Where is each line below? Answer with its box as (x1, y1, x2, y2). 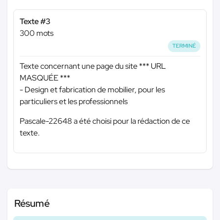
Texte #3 (20, 16, 51, 27)
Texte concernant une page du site (20, 60, 139, 71)
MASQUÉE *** (20, 72, 70, 83)
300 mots (20, 28, 54, 39)
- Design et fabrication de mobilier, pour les (20, 84, 165, 95)
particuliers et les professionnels (20, 96, 128, 107)
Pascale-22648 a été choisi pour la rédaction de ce (20, 115, 190, 126)
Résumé (14, 196, 50, 210)
